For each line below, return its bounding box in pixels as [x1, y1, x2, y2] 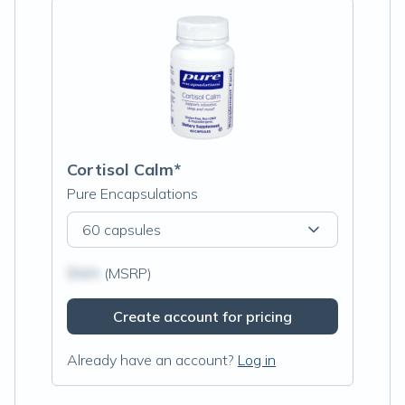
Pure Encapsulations [67, 184, 198, 202]
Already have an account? [67, 351, 234, 369]
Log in [238, 351, 276, 369]
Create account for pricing [113, 307, 292, 325]
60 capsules [82, 221, 161, 239]
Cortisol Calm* [67, 159, 181, 180]
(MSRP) [100, 264, 152, 282]
